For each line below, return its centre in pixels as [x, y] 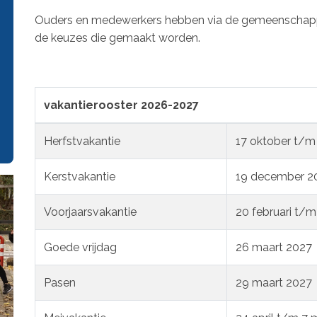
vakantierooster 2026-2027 [121, 105]
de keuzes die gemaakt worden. [119, 38]
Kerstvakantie [80, 176]
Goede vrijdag [80, 247]
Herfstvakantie [82, 141]
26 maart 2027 [274, 247]
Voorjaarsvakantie [90, 212]
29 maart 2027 [274, 282]
